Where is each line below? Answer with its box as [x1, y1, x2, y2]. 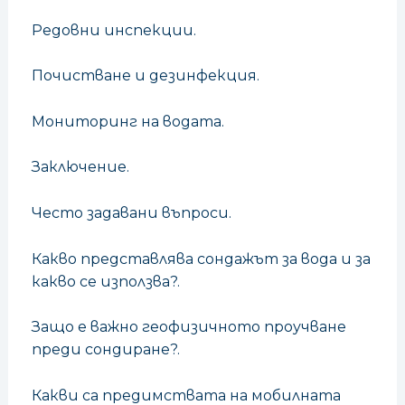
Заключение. [31, 158, 129, 176]
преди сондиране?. [31, 341, 180, 359]
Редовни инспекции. [31, 21, 196, 39]
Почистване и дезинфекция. [31, 67, 259, 85]
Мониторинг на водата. [31, 112, 224, 130]
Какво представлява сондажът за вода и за [31, 250, 371, 268]
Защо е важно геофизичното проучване [31, 318, 346, 336]
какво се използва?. [31, 272, 180, 290]
